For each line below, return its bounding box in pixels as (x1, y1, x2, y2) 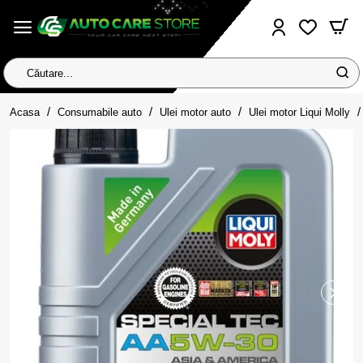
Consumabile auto (58, 105, 142, 118)
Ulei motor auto (160, 105, 231, 118)
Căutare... (3, 72, 55, 87)
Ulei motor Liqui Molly (249, 105, 350, 118)
